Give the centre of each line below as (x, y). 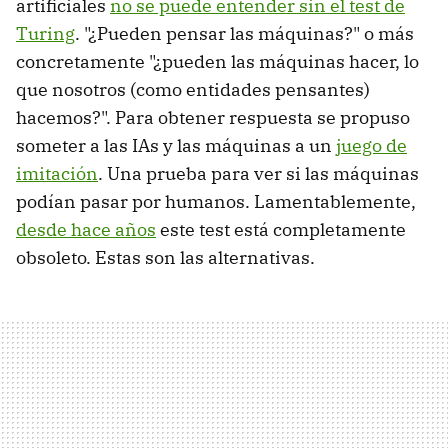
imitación (57, 173)
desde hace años (86, 229)
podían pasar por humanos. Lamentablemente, (216, 201)
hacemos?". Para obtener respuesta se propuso (213, 117)
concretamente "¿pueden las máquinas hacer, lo (217, 61)
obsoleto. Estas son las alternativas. (165, 257)
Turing (45, 33)
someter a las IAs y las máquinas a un (176, 145)
